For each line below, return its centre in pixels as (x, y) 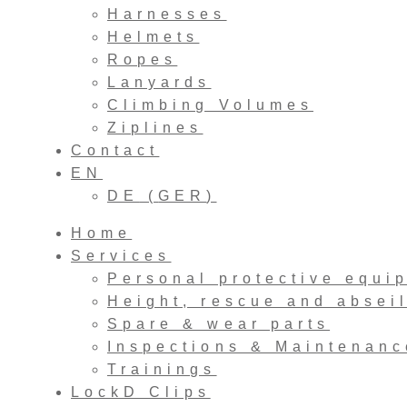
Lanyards (159, 82)
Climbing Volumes (210, 104)
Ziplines (155, 127)
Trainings (162, 369)
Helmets (154, 36)
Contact (115, 150)
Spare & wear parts (219, 323)
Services (121, 255)
